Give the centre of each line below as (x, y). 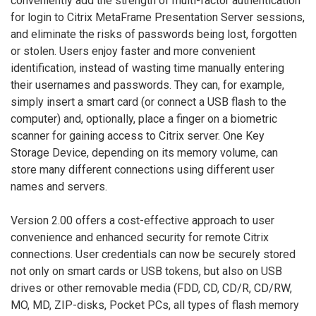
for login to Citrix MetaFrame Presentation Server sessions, (158, 17)
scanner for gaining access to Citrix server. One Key (138, 135)
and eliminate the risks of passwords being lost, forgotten (154, 34)
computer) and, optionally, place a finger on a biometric (144, 119)
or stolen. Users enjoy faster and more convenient (133, 51)
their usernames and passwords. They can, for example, (147, 85)
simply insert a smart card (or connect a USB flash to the (148, 102)
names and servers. (59, 186)
